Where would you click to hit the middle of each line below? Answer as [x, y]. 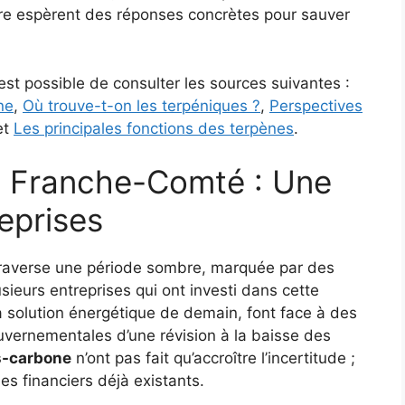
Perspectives [316, 105]
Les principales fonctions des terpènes [154, 128]
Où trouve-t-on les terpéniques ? [141, 105]
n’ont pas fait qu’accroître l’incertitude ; [213, 358]
